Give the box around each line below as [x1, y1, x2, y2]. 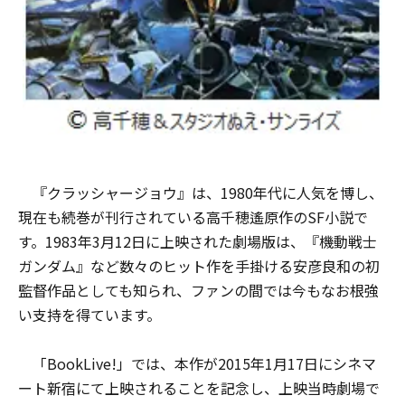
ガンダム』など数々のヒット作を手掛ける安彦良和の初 [18, 255, 380, 278]
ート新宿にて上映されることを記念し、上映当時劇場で [18, 377, 380, 400]
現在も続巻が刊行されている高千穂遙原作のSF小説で [18, 206, 368, 229]
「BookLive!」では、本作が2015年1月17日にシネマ [18, 353, 376, 375]
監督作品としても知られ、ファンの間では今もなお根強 [18, 279, 379, 302]
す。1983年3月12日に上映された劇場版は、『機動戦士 [18, 231, 377, 253]
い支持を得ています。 [18, 304, 161, 326]
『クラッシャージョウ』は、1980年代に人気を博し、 [18, 182, 383, 204]
